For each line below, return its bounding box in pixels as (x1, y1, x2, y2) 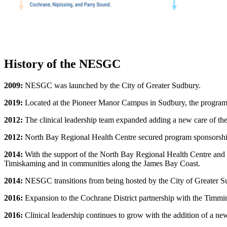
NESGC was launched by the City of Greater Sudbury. (23, 81, 203, 90)
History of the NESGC (4, 57, 121, 71)
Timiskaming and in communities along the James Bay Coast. (4, 159, 202, 168)
